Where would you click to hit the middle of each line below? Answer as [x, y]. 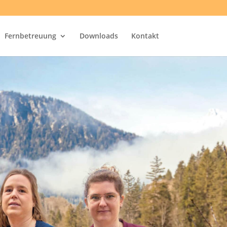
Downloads [99, 36]
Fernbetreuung [30, 36]
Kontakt [145, 36]
